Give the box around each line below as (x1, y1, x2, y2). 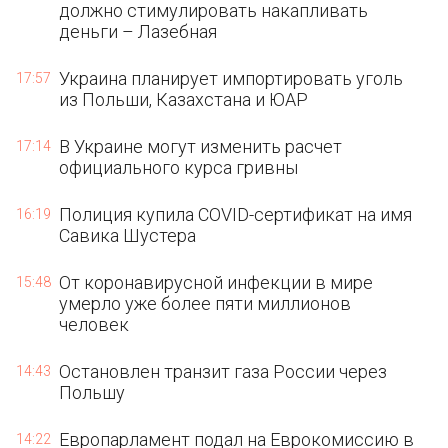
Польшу (59, 382, 126, 403)
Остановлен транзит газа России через (59, 361, 388, 382)
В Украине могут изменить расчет (59, 136, 343, 157)
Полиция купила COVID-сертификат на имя (59, 204, 413, 225)
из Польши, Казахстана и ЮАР (59, 89, 309, 110)
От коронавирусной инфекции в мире (59, 272, 374, 293)
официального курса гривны (59, 157, 299, 178)
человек (59, 314, 130, 335)
